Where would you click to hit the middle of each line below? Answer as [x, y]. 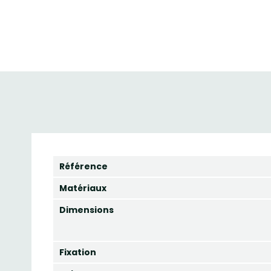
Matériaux [83, 188]
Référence [83, 166]
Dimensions [87, 210]
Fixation [78, 252]
